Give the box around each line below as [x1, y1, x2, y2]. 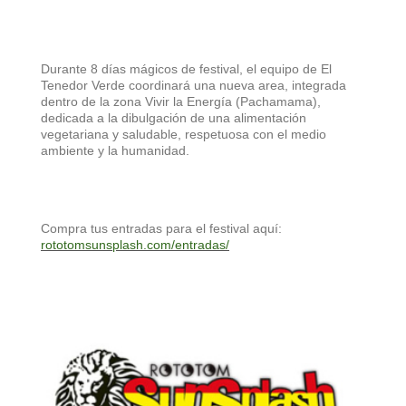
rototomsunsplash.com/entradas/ [41, 237, 229, 253]
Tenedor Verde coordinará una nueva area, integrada [41, 78, 346, 93]
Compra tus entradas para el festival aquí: [41, 221, 282, 237]
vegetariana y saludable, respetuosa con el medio [41, 127, 326, 142]
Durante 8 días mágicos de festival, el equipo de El [41, 62, 332, 77]
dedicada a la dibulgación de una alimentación [41, 111, 306, 126]
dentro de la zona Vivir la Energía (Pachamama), [41, 94, 321, 110]
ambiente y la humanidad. [41, 143, 189, 159]
